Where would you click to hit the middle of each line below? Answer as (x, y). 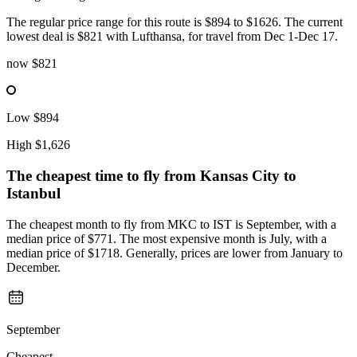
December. (33, 267)
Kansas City (240, 176)
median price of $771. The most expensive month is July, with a (167, 238)
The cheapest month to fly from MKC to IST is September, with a (171, 224)
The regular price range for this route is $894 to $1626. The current (175, 22)
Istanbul (33, 194)
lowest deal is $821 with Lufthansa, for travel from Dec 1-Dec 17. (172, 37)
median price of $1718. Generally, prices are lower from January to (175, 253)
